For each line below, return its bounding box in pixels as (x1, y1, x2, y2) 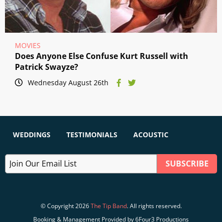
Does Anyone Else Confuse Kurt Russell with (15, 51, 188, 62)
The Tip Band (90, 201, 127, 210)
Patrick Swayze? (15, 61, 78, 73)
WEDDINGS (13, 130, 51, 140)
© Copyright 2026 (40, 201, 91, 210)
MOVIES (15, 41, 41, 51)
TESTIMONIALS (66, 130, 117, 140)
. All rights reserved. (126, 201, 182, 210)
